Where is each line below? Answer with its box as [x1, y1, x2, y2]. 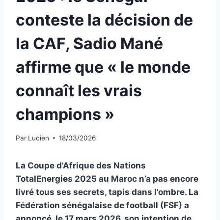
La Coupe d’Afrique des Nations [16, 160, 146, 170]
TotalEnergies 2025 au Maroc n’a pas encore [16, 173, 198, 184]
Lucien [28, 134, 50, 142]
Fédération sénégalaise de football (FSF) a [16, 200, 189, 210]
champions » [16, 105, 114, 124]
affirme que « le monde [16, 57, 191, 77]
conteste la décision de [16, 10, 193, 30]
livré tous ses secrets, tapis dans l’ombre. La [16, 187, 198, 197]
